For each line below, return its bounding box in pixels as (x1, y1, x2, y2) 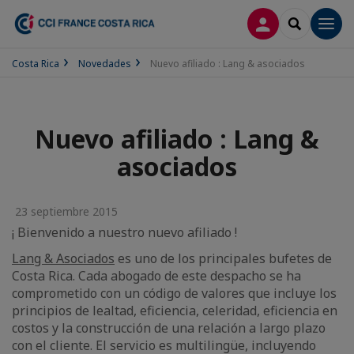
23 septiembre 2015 (12, 204, 118, 219)
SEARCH (294, 15, 337, 30)
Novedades (78, 57, 131, 70)
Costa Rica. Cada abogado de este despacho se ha (12, 267, 301, 284)
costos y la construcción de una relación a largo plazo (12, 319, 326, 337)
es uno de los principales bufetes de (115, 250, 332, 267)
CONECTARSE (262, 15, 335, 30)
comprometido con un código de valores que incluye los (12, 284, 337, 302)
